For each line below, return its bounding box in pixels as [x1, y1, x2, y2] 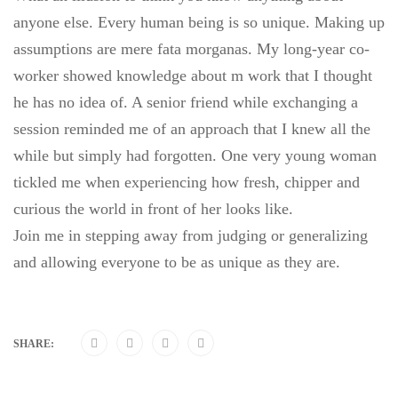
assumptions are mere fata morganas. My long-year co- [13, 40, 370, 58]
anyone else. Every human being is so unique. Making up [13, 13, 385, 31]
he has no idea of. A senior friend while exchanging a [13, 93, 358, 111]
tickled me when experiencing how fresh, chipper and [13, 173, 360, 191]
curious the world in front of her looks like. [13, 200, 293, 218]
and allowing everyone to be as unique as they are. [13, 253, 340, 271]
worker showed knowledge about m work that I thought [13, 67, 372, 84]
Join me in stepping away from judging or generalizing [13, 227, 368, 244]
